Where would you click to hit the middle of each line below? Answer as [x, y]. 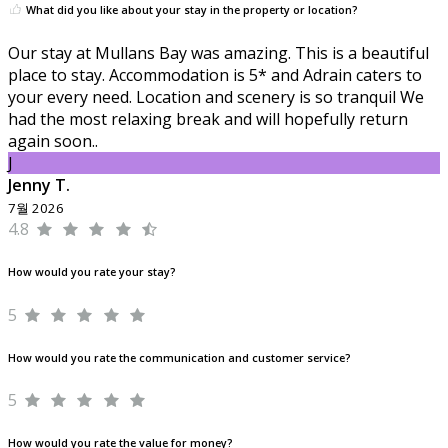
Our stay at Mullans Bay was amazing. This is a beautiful [218, 52]
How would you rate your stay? [92, 271]
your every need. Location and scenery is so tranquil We [216, 96]
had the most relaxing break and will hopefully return [208, 118]
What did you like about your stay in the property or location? [190, 9]
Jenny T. [39, 184]
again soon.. [53, 140]
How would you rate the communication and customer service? [179, 357]
